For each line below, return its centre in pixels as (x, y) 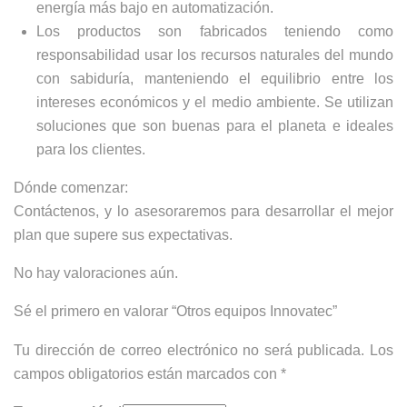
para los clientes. (91, 149)
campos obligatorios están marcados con (147, 374)
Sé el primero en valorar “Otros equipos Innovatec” (175, 311)
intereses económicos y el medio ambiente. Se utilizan (215, 102)
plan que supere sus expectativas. (123, 235)
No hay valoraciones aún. (96, 273)
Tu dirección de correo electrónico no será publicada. (189, 350)
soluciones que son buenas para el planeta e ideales (215, 126)
